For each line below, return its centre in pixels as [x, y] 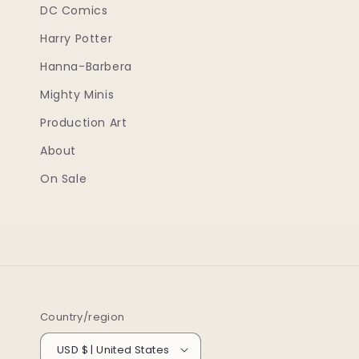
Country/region [83, 317]
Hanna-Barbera [86, 67]
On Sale [64, 179]
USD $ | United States [125, 349]
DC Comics [74, 10]
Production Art [84, 123]
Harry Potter [77, 38]
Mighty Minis [77, 95]
